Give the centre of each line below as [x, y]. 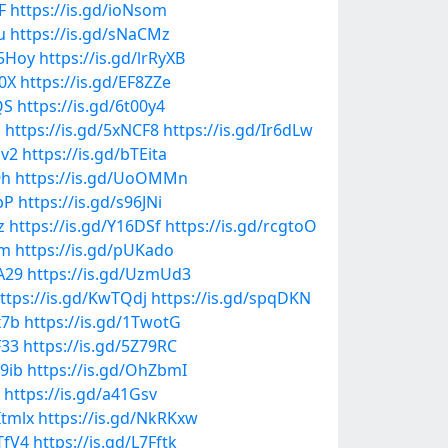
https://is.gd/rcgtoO [241, 226]
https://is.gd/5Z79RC [100, 346]
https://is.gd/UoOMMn [101, 178]
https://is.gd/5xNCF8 [82, 130]
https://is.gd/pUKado [94, 250]
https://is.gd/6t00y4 [91, 106]
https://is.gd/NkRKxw [118, 418]
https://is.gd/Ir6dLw [238, 130]
